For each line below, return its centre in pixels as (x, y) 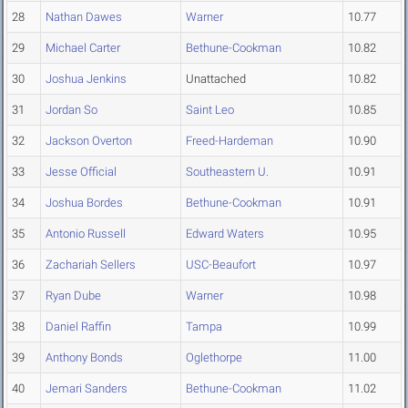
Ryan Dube (73, 296)
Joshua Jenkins (86, 79)
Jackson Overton (89, 141)
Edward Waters (225, 234)
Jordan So (71, 110)
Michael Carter (83, 48)
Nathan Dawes (84, 17)
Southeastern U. (227, 172)
